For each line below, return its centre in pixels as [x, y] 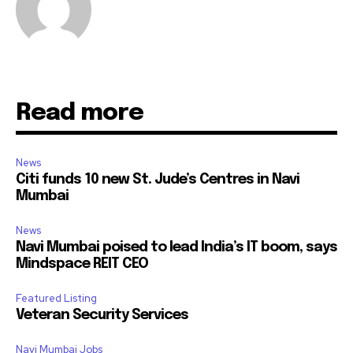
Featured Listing [56, 299]
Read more [80, 113]
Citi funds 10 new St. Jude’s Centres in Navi [158, 180]
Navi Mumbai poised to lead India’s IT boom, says [176, 248]
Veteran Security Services [102, 316]
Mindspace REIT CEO [82, 264]
